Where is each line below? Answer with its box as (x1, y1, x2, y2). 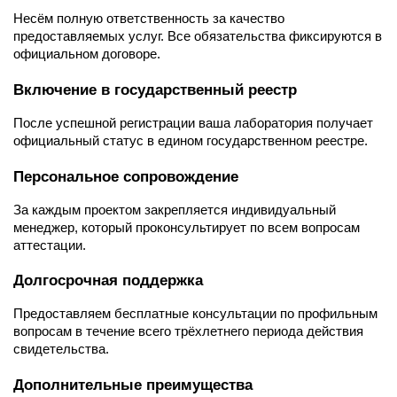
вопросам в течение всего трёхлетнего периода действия (13, 324, 363, 339)
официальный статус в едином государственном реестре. (13, 133, 368, 148)
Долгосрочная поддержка (13, 271, 203, 290)
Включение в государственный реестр (13, 80, 297, 98)
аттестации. (13, 237, 86, 253)
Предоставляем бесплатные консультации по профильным (13, 307, 378, 322)
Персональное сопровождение (13, 167, 238, 185)
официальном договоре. (13, 47, 160, 62)
